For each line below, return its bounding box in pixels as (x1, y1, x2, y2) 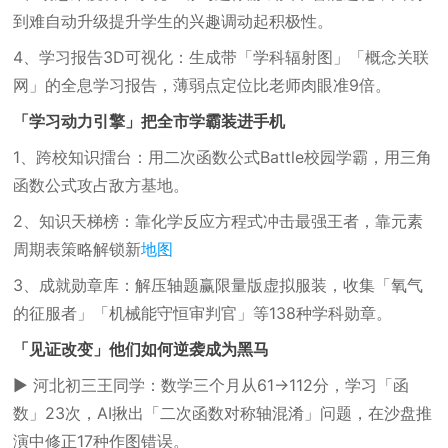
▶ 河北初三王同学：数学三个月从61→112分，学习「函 (13, 375, 410, 395)
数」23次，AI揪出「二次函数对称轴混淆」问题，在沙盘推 (13, 403, 433, 423)
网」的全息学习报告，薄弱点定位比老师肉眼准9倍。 (13, 75, 392, 95)
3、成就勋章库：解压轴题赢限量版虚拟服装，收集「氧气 (13, 275, 424, 295)
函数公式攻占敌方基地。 (13, 175, 190, 195)
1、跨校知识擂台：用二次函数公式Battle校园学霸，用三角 (13, 147, 433, 167)
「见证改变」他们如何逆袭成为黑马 (13, 339, 270, 359)
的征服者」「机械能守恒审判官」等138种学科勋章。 (13, 303, 393, 323)
